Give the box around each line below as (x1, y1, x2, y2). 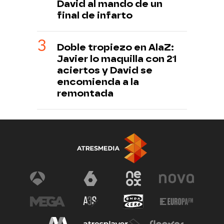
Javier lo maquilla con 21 (57, 53, 176, 65)
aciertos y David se (57, 64, 152, 76)
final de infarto (57, 9, 132, 21)
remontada (57, 87, 113, 99)
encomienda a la (57, 76, 139, 88)
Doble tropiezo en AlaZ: (57, 41, 174, 53)
